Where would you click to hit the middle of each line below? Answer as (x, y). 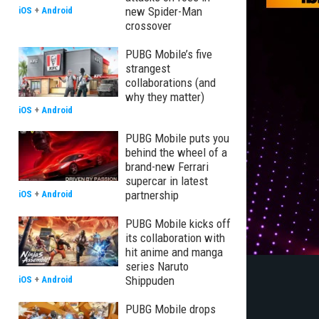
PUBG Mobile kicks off (178, 224)
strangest (148, 68)
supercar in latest (167, 181)
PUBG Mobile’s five (169, 54)
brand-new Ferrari (167, 167)
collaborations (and (171, 83)
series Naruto (157, 266)
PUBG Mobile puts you (177, 138)
